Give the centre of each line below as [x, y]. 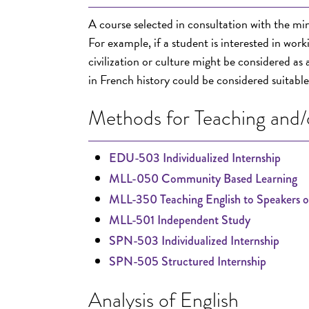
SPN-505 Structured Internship [188, 261]
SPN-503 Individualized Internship [194, 241]
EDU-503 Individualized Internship [195, 158]
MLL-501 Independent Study [180, 220]
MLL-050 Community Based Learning [203, 179]
